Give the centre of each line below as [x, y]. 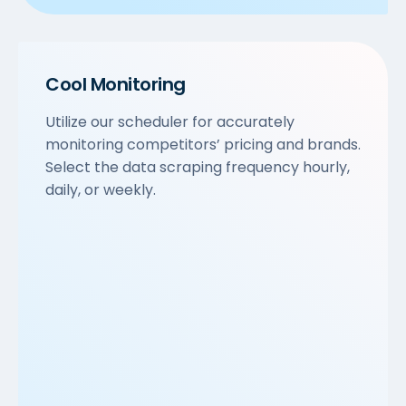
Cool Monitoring [116, 85]
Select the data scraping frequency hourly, [198, 168]
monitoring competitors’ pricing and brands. [203, 145]
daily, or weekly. [101, 190]
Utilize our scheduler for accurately [170, 122]
